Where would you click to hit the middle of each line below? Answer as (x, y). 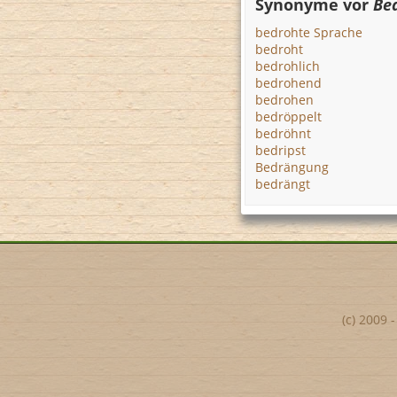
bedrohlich (288, 66)
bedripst (280, 150)
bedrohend (288, 83)
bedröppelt (288, 117)
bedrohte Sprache (309, 32)
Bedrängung (292, 167)
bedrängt (283, 184)
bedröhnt (283, 133)
